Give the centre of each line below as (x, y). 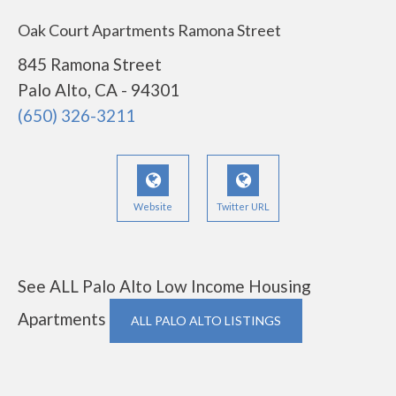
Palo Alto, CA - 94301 (99, 90)
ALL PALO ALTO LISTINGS (206, 320)
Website (153, 206)
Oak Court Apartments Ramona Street (149, 30)
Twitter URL (243, 206)
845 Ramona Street (90, 64)
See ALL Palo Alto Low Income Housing (164, 286)
